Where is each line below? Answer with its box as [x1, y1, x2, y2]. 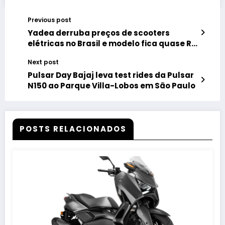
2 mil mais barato [28, 49, 98, 60]
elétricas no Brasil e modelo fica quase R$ [28, 38, 196, 49]
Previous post [28, 16, 71, 25]
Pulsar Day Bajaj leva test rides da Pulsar [28, 70, 194, 81]
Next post [28, 58, 59, 67]
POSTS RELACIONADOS [20, 124, 127, 135]
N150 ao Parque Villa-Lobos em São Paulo [28, 80, 195, 91]
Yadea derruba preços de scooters [28, 28, 170, 39]
